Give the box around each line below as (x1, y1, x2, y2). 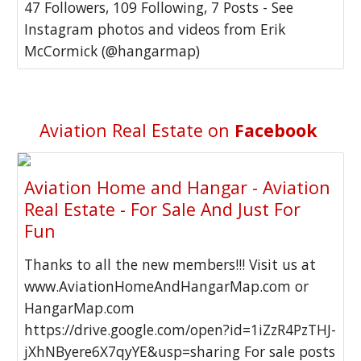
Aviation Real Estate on (39, 118, 234, 142)
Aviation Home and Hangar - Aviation (24, 176, 331, 199)
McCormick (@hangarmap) (24, 41, 201, 60)
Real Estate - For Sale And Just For (24, 197, 301, 221)
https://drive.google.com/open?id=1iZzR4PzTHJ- (24, 320, 337, 339)
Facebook (234, 118, 322, 142)
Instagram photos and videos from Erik (24, 19, 286, 39)
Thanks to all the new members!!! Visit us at (24, 255, 317, 274)
